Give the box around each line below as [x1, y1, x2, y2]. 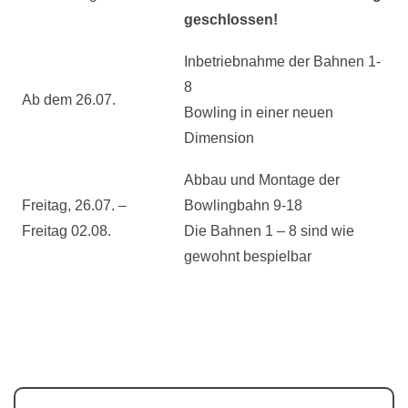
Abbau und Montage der [184, 172, 340, 188]
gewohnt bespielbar [184, 249, 311, 264]
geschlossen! [184, 12, 278, 27]
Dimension [184, 130, 254, 146]
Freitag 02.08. [22, 223, 111, 239]
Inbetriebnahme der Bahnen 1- [184, 54, 381, 69]
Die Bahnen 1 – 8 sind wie [184, 223, 354, 239]
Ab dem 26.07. [22, 92, 116, 107]
